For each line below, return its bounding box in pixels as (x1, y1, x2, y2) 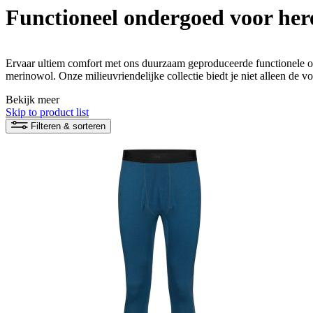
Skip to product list (6, 105, 89, 118)
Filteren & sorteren (31, 120, 105, 131)
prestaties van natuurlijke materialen (6, 82, 163, 94)
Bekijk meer (6, 93, 59, 105)
